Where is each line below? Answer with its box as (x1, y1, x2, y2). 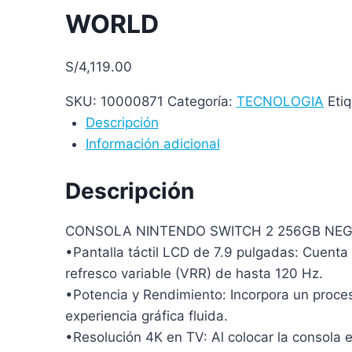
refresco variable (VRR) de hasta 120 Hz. (65, 266, 323, 282)
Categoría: (167, 93, 236, 109)
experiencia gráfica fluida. (65, 308, 228, 324)
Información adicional (85, 135, 220, 152)
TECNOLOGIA (236, 93, 324, 109)
